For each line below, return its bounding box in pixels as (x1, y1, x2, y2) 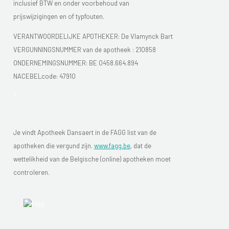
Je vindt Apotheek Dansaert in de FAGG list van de (13, 128, 156, 136)
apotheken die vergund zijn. (13, 141, 94, 150)
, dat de (130, 141, 151, 150)
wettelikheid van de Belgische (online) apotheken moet (13, 154, 171, 163)
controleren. (13, 168, 50, 176)
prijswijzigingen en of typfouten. (13, 12, 104, 20)
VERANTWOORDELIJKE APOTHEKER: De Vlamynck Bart (13, 32, 173, 40)
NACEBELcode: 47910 (13, 72, 76, 80)
